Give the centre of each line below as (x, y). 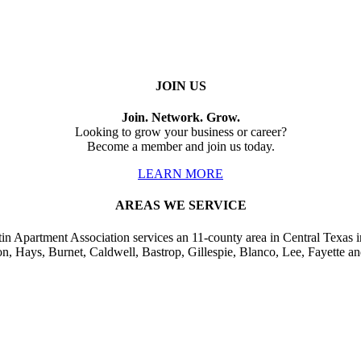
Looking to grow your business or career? (180, 132)
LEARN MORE (180, 174)
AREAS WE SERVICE (180, 205)
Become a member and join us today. (180, 147)
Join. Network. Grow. (180, 118)
